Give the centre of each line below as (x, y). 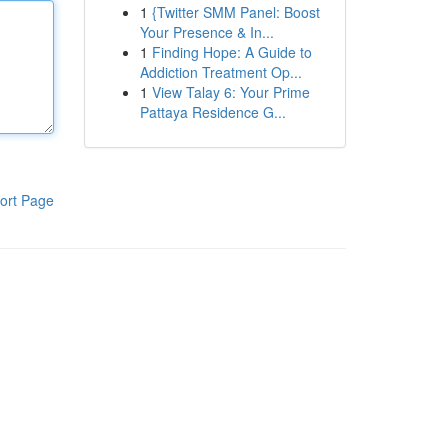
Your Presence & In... (206, 32)
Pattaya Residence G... (212, 112)
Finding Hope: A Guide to (231, 52)
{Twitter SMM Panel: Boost (235, 12)
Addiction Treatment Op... (220, 72)
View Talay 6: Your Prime (230, 92)
